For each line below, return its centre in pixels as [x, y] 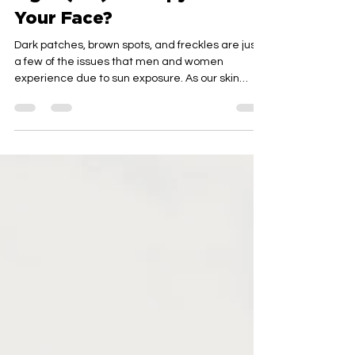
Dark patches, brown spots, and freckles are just [137, 71]
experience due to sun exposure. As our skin [127, 105]
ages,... [32, 121]
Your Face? [63, 43]
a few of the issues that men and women [119, 88]
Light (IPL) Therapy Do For [134, 19]
